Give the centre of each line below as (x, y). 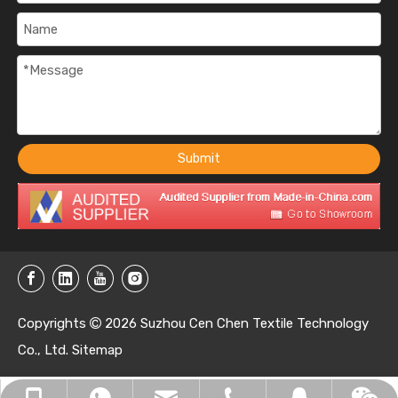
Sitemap (97, 350)
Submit (199, 159)
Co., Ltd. (45, 350)
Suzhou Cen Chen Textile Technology (253, 323)
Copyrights (54, 323)
